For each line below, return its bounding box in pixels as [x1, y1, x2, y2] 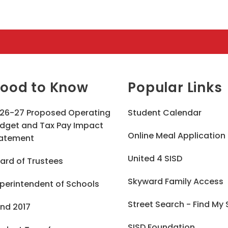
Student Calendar [128, 107, 202, 119]
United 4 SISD [128, 153, 183, 164]
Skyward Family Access [128, 176, 224, 187]
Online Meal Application [128, 130, 226, 141]
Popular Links [128, 78, 222, 97]
